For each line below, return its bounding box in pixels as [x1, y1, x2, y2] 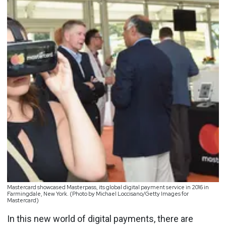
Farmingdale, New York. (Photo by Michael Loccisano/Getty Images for [7, 190, 189, 197]
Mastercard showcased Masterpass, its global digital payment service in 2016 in [7, 184, 209, 191]
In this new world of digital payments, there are [7, 213, 193, 224]
